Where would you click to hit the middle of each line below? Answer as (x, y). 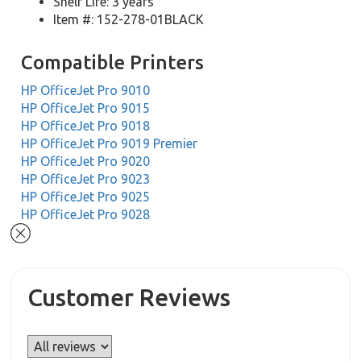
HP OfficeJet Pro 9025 (86, 197)
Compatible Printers (113, 62)
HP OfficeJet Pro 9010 (86, 90)
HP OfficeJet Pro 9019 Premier (110, 143)
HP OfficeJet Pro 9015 (86, 108)
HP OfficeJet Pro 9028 (86, 214)
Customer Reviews (129, 298)
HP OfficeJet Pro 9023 (86, 179)
